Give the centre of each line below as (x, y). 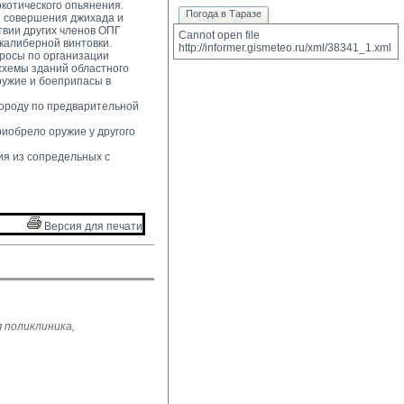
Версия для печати (92, 226)
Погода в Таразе (224, 14)
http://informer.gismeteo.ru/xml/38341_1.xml (285, 48)
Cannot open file (219, 35)
